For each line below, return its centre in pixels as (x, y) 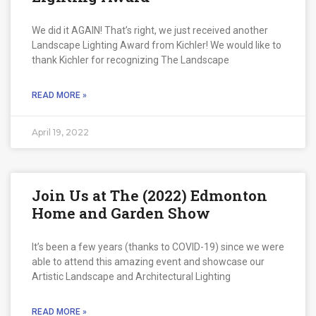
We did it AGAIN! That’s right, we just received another (150, 30)
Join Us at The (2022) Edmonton (150, 195)
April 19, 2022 (60, 132)
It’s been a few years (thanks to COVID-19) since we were (158, 247)
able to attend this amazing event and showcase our (148, 261)
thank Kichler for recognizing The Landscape (130, 60)
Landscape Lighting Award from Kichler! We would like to (157, 45)
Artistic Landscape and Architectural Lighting (131, 276)
